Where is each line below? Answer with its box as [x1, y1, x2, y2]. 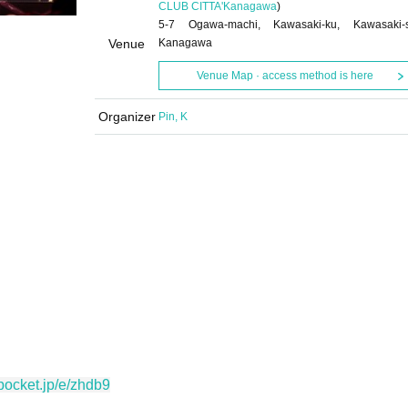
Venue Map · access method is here [196, 69, 373, 82]
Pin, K [158, 110, 188, 123]
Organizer [97, 109, 156, 124]
